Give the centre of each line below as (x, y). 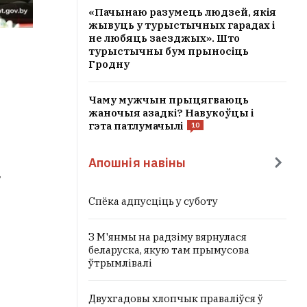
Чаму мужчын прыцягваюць (169, 100)
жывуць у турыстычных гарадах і (182, 25)
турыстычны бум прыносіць (169, 51)
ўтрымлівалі (120, 263)
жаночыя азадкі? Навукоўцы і (171, 113)
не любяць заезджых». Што (164, 38)
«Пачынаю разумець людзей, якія (182, 12)
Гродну (109, 64)
